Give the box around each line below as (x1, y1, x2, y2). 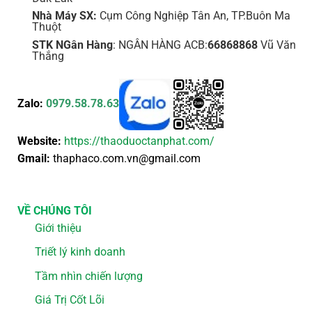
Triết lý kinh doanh (34, 245, 125, 259)
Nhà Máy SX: (31, 9, 100, 23)
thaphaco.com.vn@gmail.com (50, 151, 201, 165)
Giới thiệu (34, 221, 81, 235)
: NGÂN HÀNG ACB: (112, 38, 208, 52)
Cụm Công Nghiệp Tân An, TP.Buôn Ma (99, 9, 290, 23)
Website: (17, 134, 61, 148)
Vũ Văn (257, 38, 296, 52)
